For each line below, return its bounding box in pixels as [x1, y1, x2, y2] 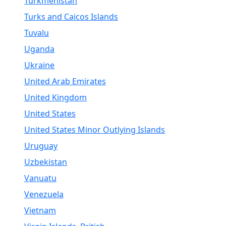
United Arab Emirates [24, 76, 106, 87]
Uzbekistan [24, 156, 67, 167]
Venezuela [24, 189, 64, 200]
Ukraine [24, 60, 54, 71]
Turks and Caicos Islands [24, 11, 118, 22]
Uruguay [24, 140, 58, 151]
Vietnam [24, 205, 56, 216]
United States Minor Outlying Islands [24, 124, 165, 135]
